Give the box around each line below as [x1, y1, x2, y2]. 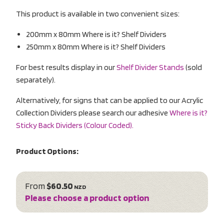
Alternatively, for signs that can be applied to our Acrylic [16, 95, 203, 105]
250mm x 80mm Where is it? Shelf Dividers [26, 41, 165, 51]
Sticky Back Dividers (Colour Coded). [16, 120, 133, 130]
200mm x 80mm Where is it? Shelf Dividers [26, 29, 166, 39]
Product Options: [16, 146, 78, 156]
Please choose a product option [25, 192, 149, 203]
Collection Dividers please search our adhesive [16, 107, 169, 117]
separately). [16, 74, 55, 84]
